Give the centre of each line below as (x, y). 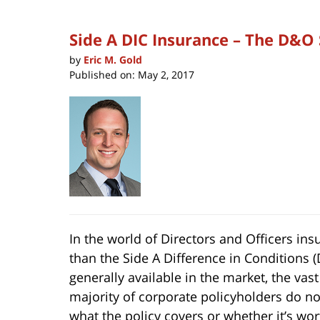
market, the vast (271, 277)
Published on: (102, 74)
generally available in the (146, 277)
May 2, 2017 (166, 74)
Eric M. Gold (113, 59)
